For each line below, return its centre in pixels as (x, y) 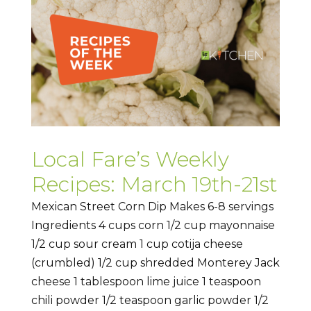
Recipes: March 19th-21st (154, 184)
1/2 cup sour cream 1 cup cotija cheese (137, 244)
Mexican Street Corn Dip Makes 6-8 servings (155, 206)
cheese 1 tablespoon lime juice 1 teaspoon (146, 281)
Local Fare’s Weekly (130, 159)
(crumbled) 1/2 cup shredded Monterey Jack (155, 262)
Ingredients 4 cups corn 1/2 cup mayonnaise (153, 225)
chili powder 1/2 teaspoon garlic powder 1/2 (150, 300)
